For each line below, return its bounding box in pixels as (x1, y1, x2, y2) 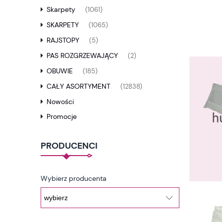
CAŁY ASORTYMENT (47, 82, 111, 91)
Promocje (47, 112, 77, 121)
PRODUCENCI (41, 140, 98, 152)
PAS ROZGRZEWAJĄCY (47, 51, 118, 60)
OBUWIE (47, 66, 73, 76)
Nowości (47, 97, 74, 107)
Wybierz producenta (41, 174, 107, 183)
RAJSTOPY (47, 36, 79, 45)
